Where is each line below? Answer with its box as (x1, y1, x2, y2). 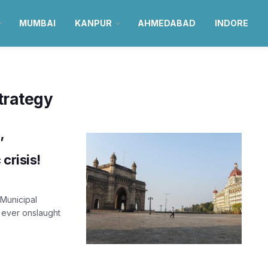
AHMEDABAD (137, 18, 196, 28)
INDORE (214, 18, 248, 28)
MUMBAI (19, 18, 56, 28)
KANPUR (74, 18, 112, 28)
